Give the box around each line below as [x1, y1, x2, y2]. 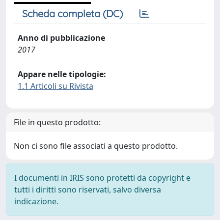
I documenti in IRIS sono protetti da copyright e [14, 172, 191, 183]
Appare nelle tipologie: [18, 69, 106, 80]
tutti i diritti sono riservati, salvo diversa [14, 184, 161, 195]
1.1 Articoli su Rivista [18, 81, 93, 91]
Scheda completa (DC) [22, 7, 123, 20]
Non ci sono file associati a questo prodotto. [14, 140, 178, 151]
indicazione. [14, 196, 58, 207]
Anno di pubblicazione [18, 32, 105, 43]
